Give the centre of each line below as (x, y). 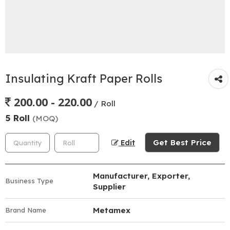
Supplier (109, 186)
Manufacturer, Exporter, (141, 176)
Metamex (112, 210)
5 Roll (19, 118)
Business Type (29, 180)
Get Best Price (182, 142)
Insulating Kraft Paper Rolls (84, 79)
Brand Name (26, 210)
